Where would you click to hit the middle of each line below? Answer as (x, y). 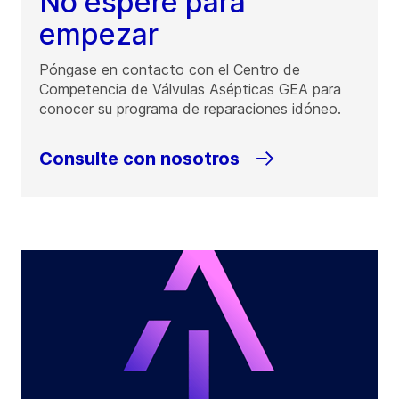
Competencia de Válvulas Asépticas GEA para (190, 90)
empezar (99, 35)
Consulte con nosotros (139, 159)
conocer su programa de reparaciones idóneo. (190, 109)
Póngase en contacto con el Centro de (170, 70)
